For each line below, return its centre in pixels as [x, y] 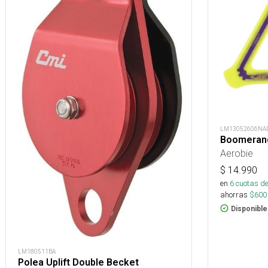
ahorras [234, 194]
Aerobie [237, 153]
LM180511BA [37, 252]
